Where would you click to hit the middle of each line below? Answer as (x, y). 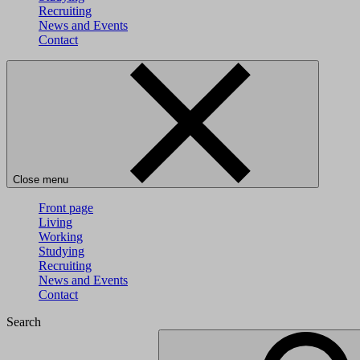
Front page (66, 208)
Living (55, 222)
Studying (61, 251)
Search (24, 322)
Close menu (42, 180)
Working (61, 237)
